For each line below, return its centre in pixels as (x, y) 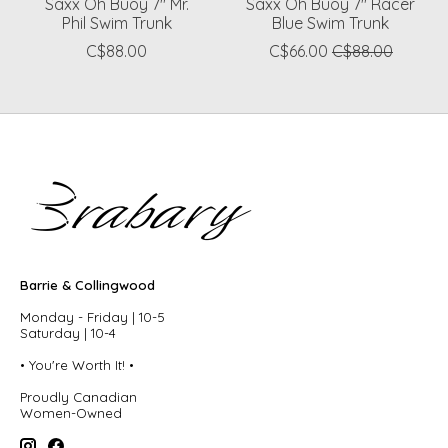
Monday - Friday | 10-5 (92, 317)
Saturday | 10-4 (68, 333)
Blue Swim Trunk (331, 23)
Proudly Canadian (78, 397)
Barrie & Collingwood (87, 285)
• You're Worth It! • (77, 365)
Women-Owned (71, 413)
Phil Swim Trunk (116, 23)
